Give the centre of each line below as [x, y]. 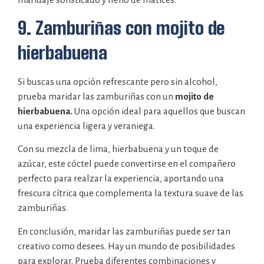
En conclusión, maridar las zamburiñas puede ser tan [124, 231]
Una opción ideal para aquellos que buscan [159, 111]
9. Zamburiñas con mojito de [121, 27]
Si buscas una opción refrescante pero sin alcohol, [118, 81]
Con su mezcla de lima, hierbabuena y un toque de [118, 149]
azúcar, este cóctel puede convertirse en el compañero [127, 164]
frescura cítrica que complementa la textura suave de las [131, 193]
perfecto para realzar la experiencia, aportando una [121, 179]
